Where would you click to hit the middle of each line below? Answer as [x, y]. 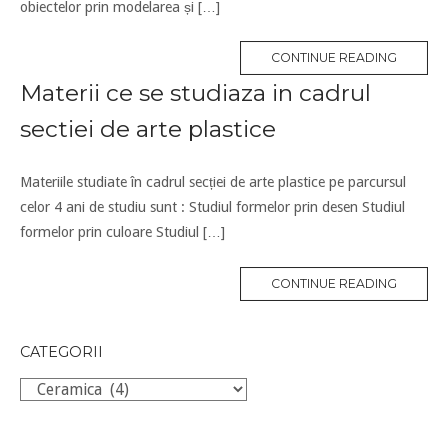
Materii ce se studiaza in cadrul [195, 93]
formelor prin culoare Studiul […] [122, 232]
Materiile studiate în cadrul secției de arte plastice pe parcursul [213, 182]
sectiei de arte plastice [148, 129]
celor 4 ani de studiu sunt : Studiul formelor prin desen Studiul [212, 207]
